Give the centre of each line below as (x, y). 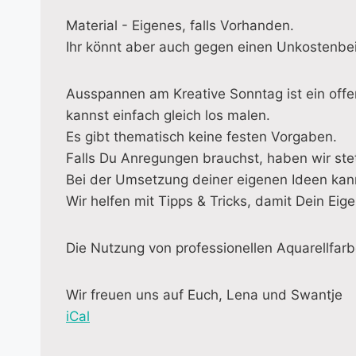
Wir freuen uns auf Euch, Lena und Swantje (204, 295)
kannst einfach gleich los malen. (168, 115)
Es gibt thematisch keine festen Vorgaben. (201, 137)
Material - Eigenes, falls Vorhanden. (180, 25)
